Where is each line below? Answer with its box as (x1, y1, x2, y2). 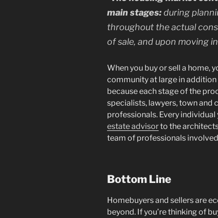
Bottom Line (107, 173, 171, 186)
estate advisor (107, 122, 159, 131)
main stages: (107, 7, 162, 18)
